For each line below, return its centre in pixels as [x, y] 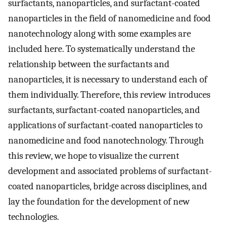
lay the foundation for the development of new [99, 202]
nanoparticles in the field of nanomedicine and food [109, 19]
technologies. [34, 217]
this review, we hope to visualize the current [94, 156]
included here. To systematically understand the [102, 49]
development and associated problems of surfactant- [110, 171]
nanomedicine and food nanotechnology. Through [106, 141]
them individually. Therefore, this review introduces [109, 95]
